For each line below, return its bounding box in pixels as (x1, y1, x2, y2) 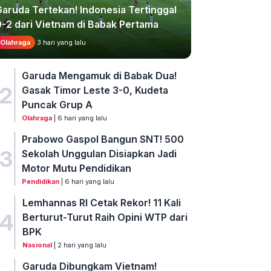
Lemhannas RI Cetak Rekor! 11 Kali (22, 197, 181, 209)
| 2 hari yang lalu (51, 241, 106, 250)
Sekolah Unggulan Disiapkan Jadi (22, 148, 177, 160)
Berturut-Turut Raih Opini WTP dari (22, 211, 188, 224)
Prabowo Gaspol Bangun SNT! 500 (22, 133, 184, 146)
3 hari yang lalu (35, 38, 86, 47)
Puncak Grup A (22, 99, 93, 111)
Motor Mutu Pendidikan (22, 162, 132, 175)
